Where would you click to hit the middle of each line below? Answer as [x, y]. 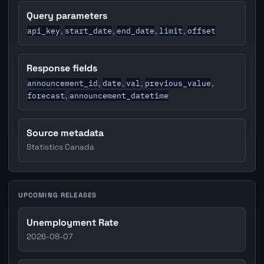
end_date [136, 30]
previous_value [178, 83]
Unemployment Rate [73, 223]
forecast [46, 95]
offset [202, 30]
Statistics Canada [61, 147]
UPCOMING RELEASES [57, 195]
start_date [89, 30]
